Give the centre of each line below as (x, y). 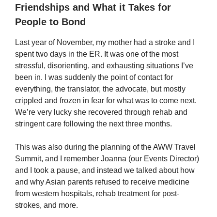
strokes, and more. (46, 205)
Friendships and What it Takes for (93, 7)
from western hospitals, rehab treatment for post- (97, 194)
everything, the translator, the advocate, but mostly (100, 89)
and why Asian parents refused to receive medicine (102, 182)
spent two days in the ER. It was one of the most (97, 54)
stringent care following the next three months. (93, 124)
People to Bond (50, 22)
